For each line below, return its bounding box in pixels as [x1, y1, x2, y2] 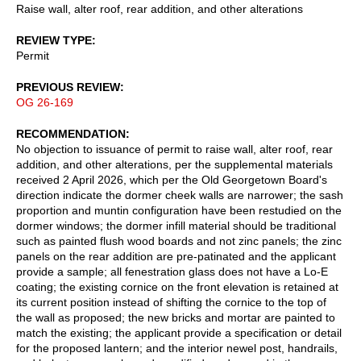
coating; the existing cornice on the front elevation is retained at [16, 280, 338, 293]
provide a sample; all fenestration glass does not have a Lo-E [16, 264, 328, 278]
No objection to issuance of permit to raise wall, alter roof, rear [16, 142, 333, 156]
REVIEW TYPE [16, 33, 92, 47]
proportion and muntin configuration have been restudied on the [16, 203, 342, 217]
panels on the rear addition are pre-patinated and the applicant [16, 249, 336, 263]
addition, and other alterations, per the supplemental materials [16, 157, 333, 171]
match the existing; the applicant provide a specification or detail [16, 326, 342, 339]
